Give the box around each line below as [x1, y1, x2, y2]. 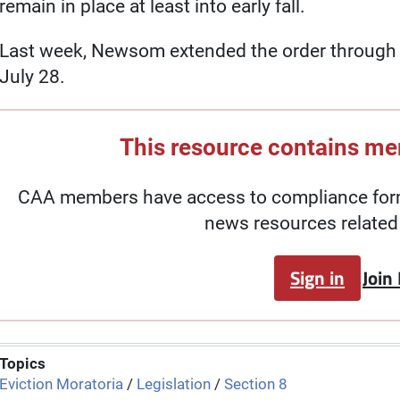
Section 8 [224, 375, 287, 394]
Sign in [290, 263, 345, 293]
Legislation [137, 375, 211, 394]
